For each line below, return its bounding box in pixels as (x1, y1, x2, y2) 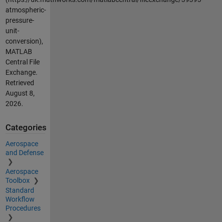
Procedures (5, 204, 41, 212)
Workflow (5, 195, 35, 203)
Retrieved (5, 79, 34, 87)
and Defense (5, 148, 44, 157)
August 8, (5, 89, 35, 98)
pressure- (5, 16, 34, 25)
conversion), (5, 37, 43, 46)
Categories (5, 123, 47, 133)
